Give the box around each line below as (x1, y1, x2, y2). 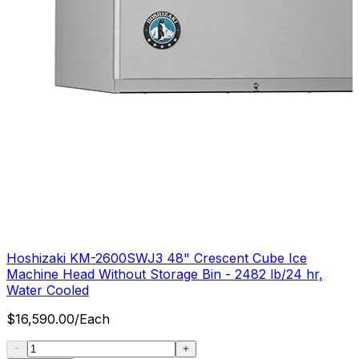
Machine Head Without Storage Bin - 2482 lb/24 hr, (6, 266, 323, 283)
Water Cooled (6, 282, 89, 299)
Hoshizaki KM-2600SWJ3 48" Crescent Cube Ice (6, 250, 307, 267)
